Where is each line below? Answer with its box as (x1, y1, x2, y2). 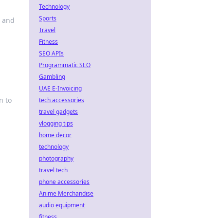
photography (39, 154, 73, 163)
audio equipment (39, 201, 85, 209)
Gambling (39, 73, 65, 81)
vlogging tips (39, 119, 73, 127)
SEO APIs (39, 49, 64, 57)
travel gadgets (39, 108, 78, 116)
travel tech (39, 166, 68, 174)
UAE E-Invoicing (39, 84, 82, 92)
